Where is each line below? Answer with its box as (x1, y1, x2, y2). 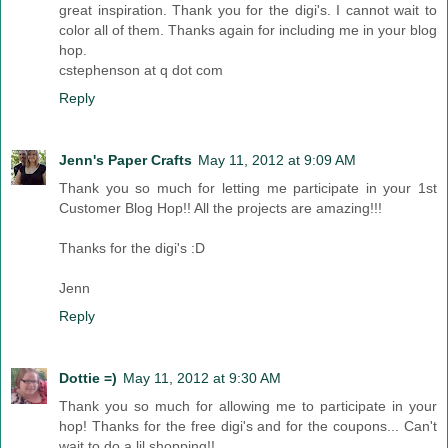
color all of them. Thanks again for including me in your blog (59, 21, 437, 38)
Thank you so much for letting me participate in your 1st (59, 179, 437, 196)
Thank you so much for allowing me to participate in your (59, 397, 437, 414)
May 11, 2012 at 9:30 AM (123, 369, 281, 386)
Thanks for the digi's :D (59, 239, 205, 256)
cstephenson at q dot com (59, 61, 223, 78)
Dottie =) (59, 369, 117, 386)
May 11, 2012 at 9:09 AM (198, 151, 356, 168)
